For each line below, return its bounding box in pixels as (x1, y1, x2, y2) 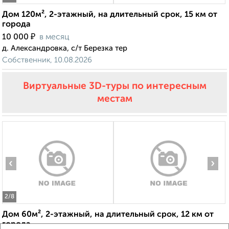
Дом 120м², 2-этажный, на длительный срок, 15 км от (2, 11, 217, 19)
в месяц (39, 33, 70, 42)
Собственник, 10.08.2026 (2, 56, 92, 64)
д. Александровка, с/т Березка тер (2, 44, 127, 53)
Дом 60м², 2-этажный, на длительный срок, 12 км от (2, 211, 214, 219)
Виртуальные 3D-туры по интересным (22, 81, 207, 91)
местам (97, 94, 132, 104)
